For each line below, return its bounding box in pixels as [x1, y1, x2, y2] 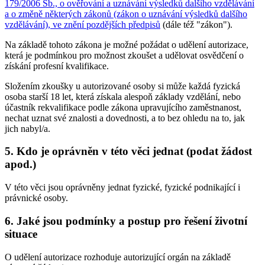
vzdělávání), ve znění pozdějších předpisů [5, 19, 160, 30]
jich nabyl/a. [5, 123, 50, 134]
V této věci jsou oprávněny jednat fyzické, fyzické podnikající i [5, 182, 240, 193]
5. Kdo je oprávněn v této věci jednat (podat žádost [5, 145, 252, 158]
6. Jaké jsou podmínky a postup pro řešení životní [5, 214, 247, 227]
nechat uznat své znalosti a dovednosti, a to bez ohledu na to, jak [5, 112, 245, 123]
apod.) [5, 158, 36, 171]
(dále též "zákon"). [160, 19, 232, 30]
